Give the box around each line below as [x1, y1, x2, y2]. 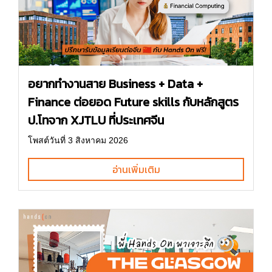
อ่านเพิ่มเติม [112, 161, 160, 177]
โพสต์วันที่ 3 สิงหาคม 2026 [28, 135, 128, 145]
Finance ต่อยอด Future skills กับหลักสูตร [28, 92, 239, 111]
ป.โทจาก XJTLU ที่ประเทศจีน [28, 110, 164, 129]
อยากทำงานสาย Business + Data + [28, 74, 203, 93]
